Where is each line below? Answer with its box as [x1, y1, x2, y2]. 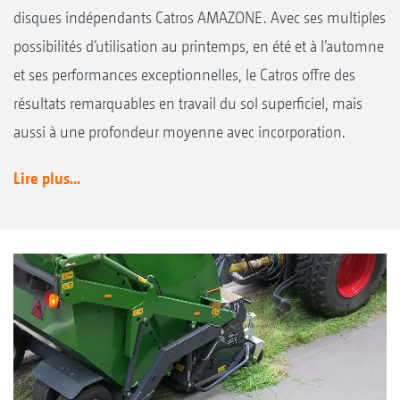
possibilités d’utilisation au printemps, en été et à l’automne [13, 37, 384, 56]
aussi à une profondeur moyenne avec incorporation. [13, 122, 346, 142]
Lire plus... [13, 169, 80, 188]
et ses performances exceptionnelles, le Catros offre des [13, 65, 355, 85]
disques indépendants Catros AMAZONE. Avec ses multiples [13, 8, 386, 28]
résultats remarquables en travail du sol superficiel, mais [13, 94, 362, 113]
